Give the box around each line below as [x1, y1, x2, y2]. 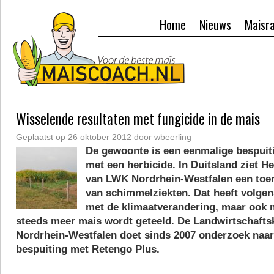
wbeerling [154, 132, 191, 142]
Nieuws [199, 15, 231, 34]
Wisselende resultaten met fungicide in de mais [16, 108, 260, 129]
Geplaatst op [16, 132, 65, 142]
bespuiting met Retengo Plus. [16, 243, 160, 255]
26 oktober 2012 [68, 132, 131, 142]
